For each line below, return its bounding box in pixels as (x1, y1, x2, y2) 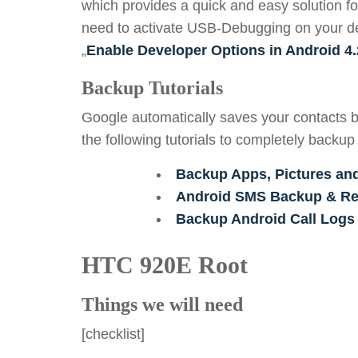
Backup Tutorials (82, 78, 223, 98)
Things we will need (82, 294, 243, 315)
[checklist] (82, 326, 145, 342)
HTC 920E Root (82, 252, 248, 278)
